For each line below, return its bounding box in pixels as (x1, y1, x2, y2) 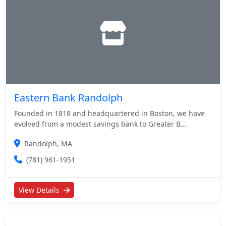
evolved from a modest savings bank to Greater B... (14, 119, 187, 129)
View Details (19, 185, 62, 195)
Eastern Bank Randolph (14, 91, 123, 104)
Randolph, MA (24, 139, 72, 148)
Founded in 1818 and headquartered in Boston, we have (14, 108, 205, 118)
